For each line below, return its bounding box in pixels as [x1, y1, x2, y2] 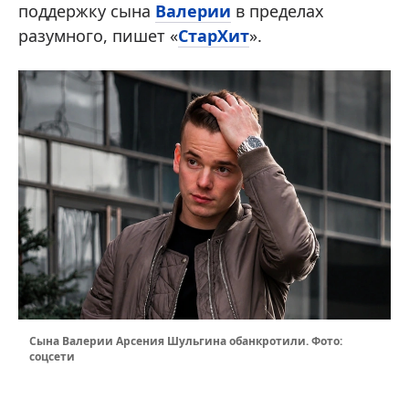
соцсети [29, 349, 75, 365]
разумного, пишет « [18, 25, 178, 47]
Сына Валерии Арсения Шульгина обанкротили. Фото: [29, 333, 342, 350]
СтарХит [178, 25, 249, 47]
